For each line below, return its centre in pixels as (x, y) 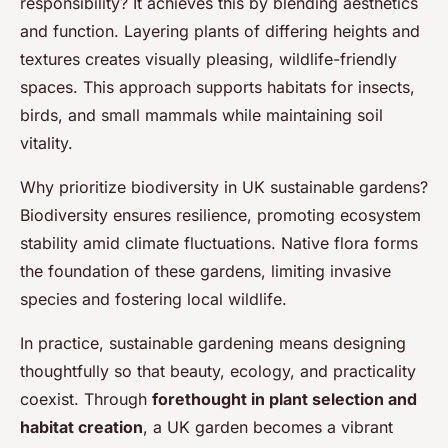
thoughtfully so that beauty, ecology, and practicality (218, 371)
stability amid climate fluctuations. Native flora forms (219, 243)
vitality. (46, 143)
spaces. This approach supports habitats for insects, (217, 87)
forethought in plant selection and (284, 399)
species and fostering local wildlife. (153, 299)
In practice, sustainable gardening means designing (213, 343)
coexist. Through (86, 399)
